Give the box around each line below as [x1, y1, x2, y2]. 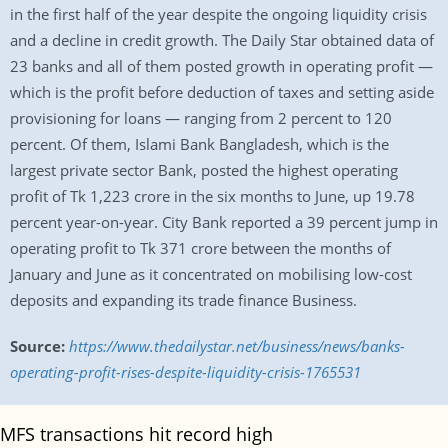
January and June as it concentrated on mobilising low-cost [10, 264, 412, 284]
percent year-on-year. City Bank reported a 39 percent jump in [10, 212, 438, 232]
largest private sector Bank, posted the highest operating [10, 160, 398, 180]
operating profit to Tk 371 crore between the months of [10, 238, 391, 258]
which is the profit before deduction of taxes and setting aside [10, 82, 434, 102]
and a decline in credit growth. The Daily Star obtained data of [10, 30, 434, 50]
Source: [10, 336, 65, 356]
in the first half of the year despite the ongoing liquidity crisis [10, 4, 427, 24]
